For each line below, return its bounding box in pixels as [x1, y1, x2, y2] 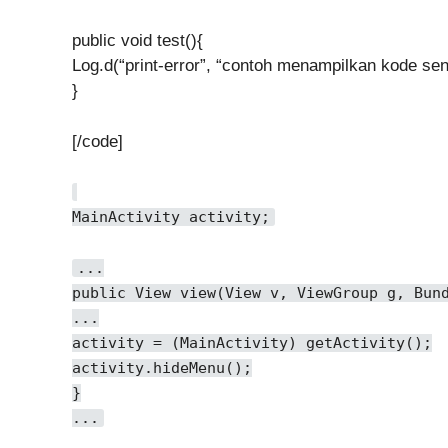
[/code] [72, 131, 123, 151]
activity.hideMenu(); [72, 358, 252, 377]
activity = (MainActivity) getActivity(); [72, 333, 432, 352]
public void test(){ [72, 31, 203, 51]
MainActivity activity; [72, 208, 270, 227]
